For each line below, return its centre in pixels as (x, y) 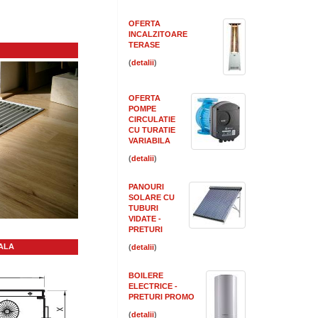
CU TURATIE (152, 130)
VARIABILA (149, 141)
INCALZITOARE (158, 34)
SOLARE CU (152, 197)
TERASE (144, 45)
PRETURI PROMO (161, 297)
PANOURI (146, 187)
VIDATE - (145, 219)
